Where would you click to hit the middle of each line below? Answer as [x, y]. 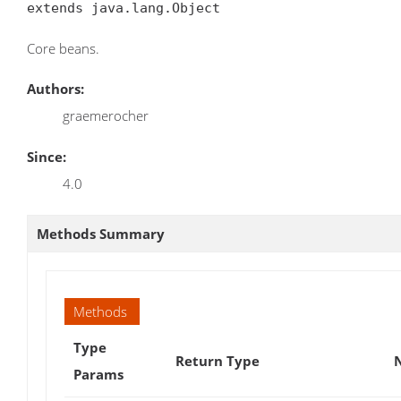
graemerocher [106, 116]
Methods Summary [101, 233]
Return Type [218, 360]
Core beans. [63, 49]
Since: [47, 156]
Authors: [55, 89]
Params [98, 374]
